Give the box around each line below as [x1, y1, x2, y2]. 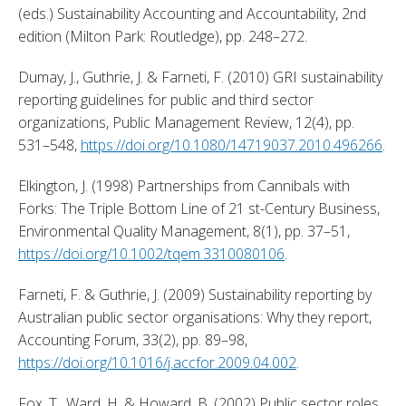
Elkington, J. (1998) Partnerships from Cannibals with [18, 175, 350, 196]
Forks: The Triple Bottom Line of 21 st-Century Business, [18, 198, 380, 218]
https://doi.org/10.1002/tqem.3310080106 [18, 243, 285, 264]
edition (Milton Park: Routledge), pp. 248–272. [18, 25, 311, 46]
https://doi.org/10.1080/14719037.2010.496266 [81, 134, 382, 155]
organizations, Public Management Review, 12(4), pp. [18, 111, 354, 132]
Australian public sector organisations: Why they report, [18, 306, 372, 327]
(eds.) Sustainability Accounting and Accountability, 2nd [18, 3, 366, 24]
